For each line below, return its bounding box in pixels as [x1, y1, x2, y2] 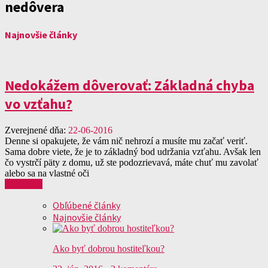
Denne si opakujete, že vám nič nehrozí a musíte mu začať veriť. [5, 136, 248, 147]
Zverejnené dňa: [5, 125, 68, 136]
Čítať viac [5, 179, 42, 190]
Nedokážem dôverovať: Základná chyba [5, 76, 254, 95]
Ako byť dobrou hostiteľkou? [53, 243, 165, 254]
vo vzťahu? [5, 95, 72, 114]
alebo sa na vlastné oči [5, 168, 89, 179]
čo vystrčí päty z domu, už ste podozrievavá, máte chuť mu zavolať [5, 157, 258, 168]
